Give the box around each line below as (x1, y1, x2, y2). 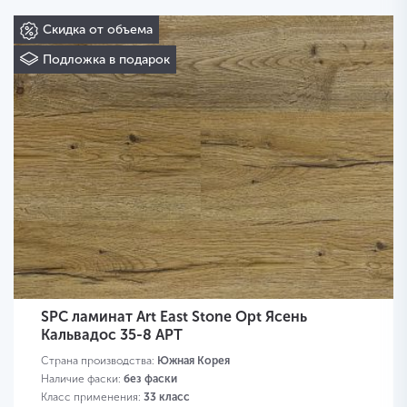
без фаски (124, 372, 177, 386)
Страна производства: (41, 354, 157, 368)
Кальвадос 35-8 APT (41, 326, 183, 344)
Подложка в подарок (43, 52, 170, 68)
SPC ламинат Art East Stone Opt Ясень (41, 308, 307, 326)
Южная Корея (157, 354, 230, 368)
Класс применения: (41, 391, 144, 404)
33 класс (144, 391, 190, 404)
